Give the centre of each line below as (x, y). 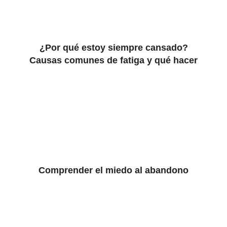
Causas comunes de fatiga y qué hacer (113, 60)
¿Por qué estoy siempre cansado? (113, 48)
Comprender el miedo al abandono (113, 170)
